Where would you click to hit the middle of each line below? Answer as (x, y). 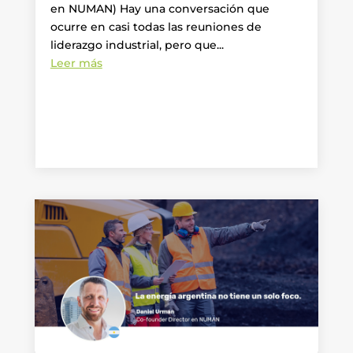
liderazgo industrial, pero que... (137, 45)
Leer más (76, 63)
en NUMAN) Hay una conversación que (160, 9)
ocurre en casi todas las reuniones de (156, 27)
